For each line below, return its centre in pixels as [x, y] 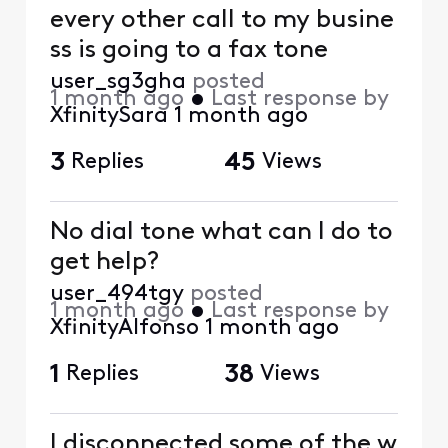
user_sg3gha [117, 82]
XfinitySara [108, 116]
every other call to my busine [221, 20]
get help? [104, 262]
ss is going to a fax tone [188, 50]
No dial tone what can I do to [221, 232]
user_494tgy [116, 294]
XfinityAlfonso [124, 328]
